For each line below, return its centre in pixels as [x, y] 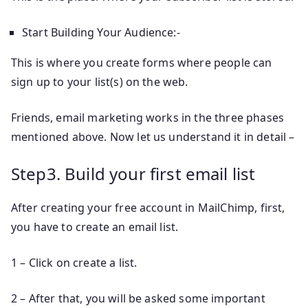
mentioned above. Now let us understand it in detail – [153, 136]
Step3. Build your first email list [133, 173]
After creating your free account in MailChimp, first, [148, 207]
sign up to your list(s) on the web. [100, 81]
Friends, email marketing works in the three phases [148, 117]
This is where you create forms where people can [142, 62]
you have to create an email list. [95, 227]
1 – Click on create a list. [74, 262]
